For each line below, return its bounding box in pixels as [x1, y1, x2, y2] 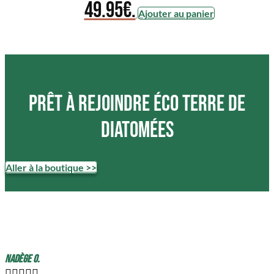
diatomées [100, 117, 174, 144]
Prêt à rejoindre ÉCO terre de [29, 91, 245, 117]
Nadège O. [5, 253, 39, 266]
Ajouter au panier [138, 7, 214, 19]
